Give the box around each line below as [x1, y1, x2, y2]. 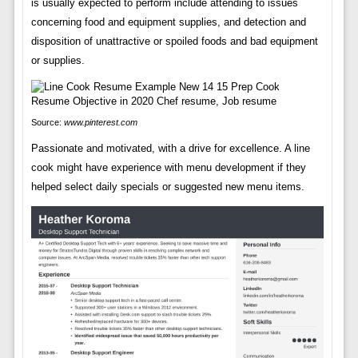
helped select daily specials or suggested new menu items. [30, 180, 304, 193]
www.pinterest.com [63, 117, 137, 127]
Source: [30, 117, 64, 127]
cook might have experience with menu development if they [30, 161, 306, 173]
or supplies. [30, 54, 85, 66]
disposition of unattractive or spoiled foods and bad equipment [30, 34, 318, 47]
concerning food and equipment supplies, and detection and [30, 15, 306, 28]
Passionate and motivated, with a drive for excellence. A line [30, 141, 310, 154]
